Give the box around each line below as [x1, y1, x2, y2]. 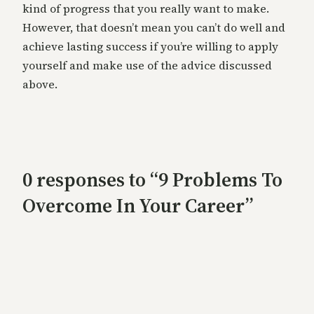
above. [22, 76, 57, 93]
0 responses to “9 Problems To [22, 165, 282, 193]
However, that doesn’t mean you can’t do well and [22, 20, 285, 36]
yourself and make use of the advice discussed [22, 57, 272, 74]
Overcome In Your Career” [22, 191, 253, 219]
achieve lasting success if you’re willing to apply [22, 39, 278, 55]
